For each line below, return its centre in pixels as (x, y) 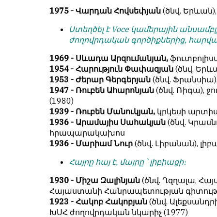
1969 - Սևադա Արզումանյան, (109, 58)
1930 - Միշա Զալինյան (95, 180)
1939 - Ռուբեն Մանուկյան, (103, 112)
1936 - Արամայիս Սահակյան (108, 122)
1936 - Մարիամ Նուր (92, 144)
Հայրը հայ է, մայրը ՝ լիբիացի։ (127, 162)
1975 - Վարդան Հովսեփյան (105, 11)
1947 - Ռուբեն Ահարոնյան (102, 90)
